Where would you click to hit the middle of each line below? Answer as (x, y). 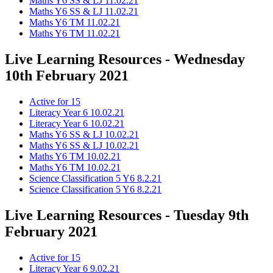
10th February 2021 (67, 76)
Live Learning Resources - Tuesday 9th (127, 215)
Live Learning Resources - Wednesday (125, 59)
